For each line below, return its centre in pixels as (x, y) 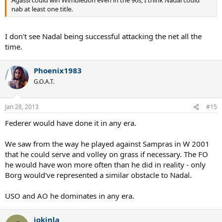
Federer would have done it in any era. (71, 123)
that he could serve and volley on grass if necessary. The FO (107, 154)
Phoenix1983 (58, 70)
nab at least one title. (42, 9)
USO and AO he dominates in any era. (70, 196)
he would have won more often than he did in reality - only (105, 165)
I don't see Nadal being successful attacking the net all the (103, 36)
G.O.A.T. (44, 81)
